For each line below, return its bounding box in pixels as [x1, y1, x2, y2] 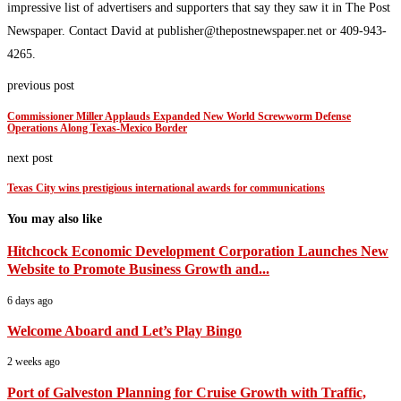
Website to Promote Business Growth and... [7, 260, 269, 278]
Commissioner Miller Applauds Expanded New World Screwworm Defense [7, 110, 351, 123]
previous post [7, 79, 74, 93]
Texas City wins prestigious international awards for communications [7, 183, 325, 195]
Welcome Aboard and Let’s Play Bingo [7, 322, 242, 340]
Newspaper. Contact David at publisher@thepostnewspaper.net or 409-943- [7, 24, 387, 38]
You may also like [7, 211, 102, 226]
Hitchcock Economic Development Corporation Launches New [7, 243, 388, 260]
